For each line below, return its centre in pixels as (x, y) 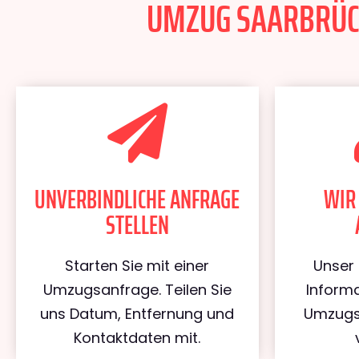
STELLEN (137, 225)
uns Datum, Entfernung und (137, 314)
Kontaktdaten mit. (137, 338)
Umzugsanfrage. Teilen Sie (137, 290)
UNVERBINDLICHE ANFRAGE (137, 200)
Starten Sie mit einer (137, 266)
